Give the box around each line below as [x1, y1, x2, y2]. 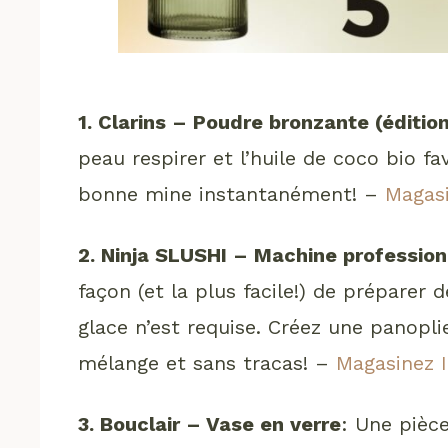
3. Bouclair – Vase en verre [78, 411, 342, 436]
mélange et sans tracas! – [78, 350, 337, 375]
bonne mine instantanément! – [78, 181, 386, 206]
